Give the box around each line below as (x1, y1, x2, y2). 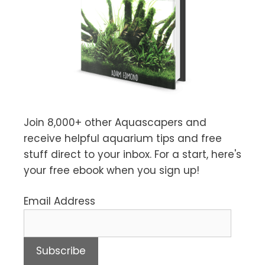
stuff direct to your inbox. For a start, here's (24, 147, 241, 161)
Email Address (24, 194, 95, 209)
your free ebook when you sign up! (24, 163, 199, 177)
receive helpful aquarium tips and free (24, 131, 222, 146)
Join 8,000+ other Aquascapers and (24, 115, 206, 130)
